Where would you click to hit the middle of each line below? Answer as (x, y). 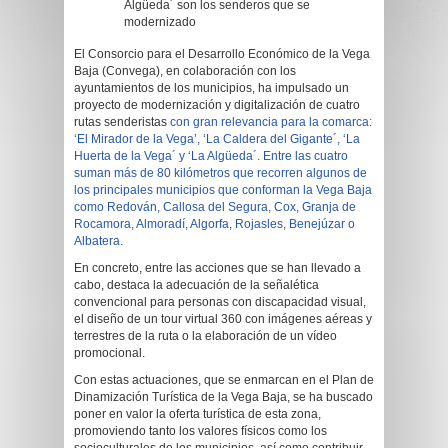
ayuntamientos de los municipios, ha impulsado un (211, 88)
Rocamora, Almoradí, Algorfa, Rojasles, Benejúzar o (214, 224)
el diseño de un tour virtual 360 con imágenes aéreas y (223, 319)
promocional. (109, 353)
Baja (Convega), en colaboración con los (185, 71)
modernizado (160, 22)
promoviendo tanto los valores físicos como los (200, 431)
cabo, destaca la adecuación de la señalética (196, 285)
